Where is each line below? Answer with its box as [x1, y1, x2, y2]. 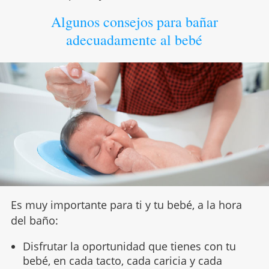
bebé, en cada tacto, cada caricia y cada [22, 253, 222, 268]
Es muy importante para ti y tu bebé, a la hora [10, 197, 242, 212]
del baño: [10, 213, 58, 228]
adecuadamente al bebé [66, 29, 203, 49]
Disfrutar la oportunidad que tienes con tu [22, 238, 236, 253]
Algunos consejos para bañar [50, 11, 218, 31]
